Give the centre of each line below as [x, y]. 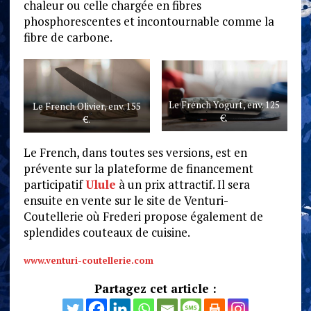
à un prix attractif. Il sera [183, 185]
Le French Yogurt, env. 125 [225, 104]
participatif [54, 185]
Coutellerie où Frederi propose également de [143, 217]
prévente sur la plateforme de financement [138, 169]
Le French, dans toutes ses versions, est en [135, 153]
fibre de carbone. [68, 37]
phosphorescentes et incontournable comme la [149, 21]
